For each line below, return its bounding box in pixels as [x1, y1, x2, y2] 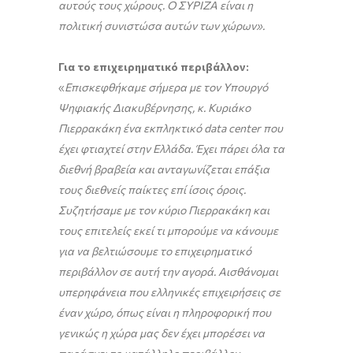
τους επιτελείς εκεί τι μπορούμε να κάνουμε [58, 224, 278, 237]
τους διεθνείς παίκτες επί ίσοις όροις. [58, 183, 246, 196]
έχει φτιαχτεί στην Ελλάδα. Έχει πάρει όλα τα [58, 142, 284, 155]
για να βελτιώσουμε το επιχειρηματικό [58, 244, 251, 258]
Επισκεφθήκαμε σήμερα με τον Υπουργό [65, 80, 268, 94]
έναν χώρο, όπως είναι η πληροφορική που [58, 306, 271, 319]
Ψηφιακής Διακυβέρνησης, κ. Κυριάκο [58, 101, 251, 114]
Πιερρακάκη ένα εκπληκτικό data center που [58, 121, 283, 135]
